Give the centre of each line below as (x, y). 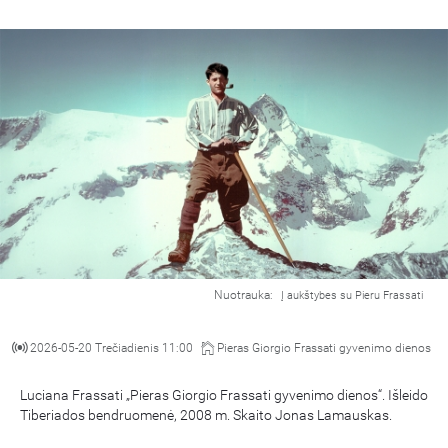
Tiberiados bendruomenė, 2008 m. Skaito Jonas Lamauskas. (206, 415)
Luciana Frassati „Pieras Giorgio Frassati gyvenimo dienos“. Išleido (224, 395)
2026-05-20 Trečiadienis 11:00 (111, 348)
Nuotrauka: (245, 295)
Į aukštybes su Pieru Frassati (352, 295)
